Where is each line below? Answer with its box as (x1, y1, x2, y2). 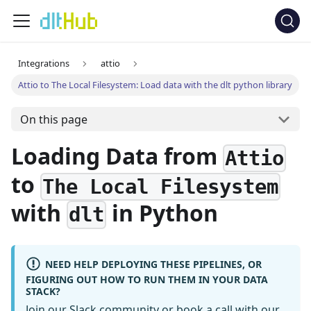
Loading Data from (11, 141, 223, 171)
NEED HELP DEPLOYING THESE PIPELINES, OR (44, 257, 262, 271)
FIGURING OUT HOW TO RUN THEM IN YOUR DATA (26, 272, 268, 286)
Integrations (18, 57, 70, 70)
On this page (19, 111, 87, 127)
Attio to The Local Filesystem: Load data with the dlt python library (18, 78, 293, 92)
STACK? (26, 284, 60, 298)
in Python (106, 197, 219, 228)
